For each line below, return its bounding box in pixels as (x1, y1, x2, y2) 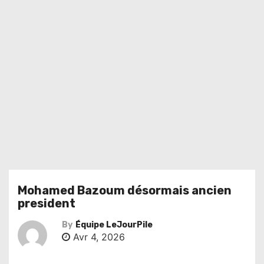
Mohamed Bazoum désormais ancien (18, 183, 232, 197)
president (18, 196, 75, 210)
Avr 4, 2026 (70, 231, 125, 243)
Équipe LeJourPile (75, 220, 153, 230)
